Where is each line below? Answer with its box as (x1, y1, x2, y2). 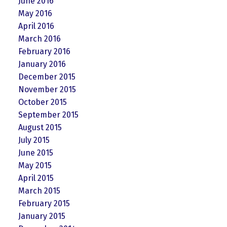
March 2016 (18, 34, 61, 44)
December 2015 (18, 72, 75, 82)
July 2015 (18, 135, 50, 145)
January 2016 (18, 59, 66, 69)
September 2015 (18, 110, 79, 120)
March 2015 (18, 186, 60, 196)
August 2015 (18, 123, 62, 133)
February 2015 (18, 199, 70, 209)
